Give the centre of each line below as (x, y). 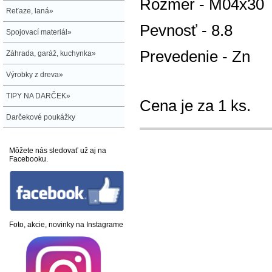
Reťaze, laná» (30, 11)
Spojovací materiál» (39, 32)
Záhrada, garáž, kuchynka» (51, 53)
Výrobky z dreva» (35, 75)
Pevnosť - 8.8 (186, 31)
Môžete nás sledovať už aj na (58, 151)
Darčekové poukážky (41, 117)
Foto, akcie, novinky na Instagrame (66, 225)
